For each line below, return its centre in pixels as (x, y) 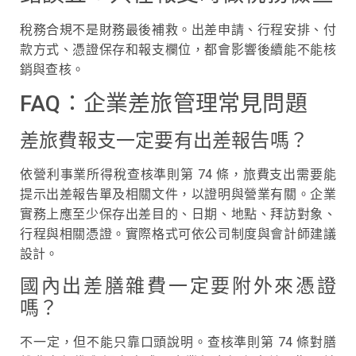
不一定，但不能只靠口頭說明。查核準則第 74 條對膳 (178, 342)
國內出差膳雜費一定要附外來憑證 (178, 286)
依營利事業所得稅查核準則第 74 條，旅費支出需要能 (178, 175)
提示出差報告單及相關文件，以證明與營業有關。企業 (178, 195)
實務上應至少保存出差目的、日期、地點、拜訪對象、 (178, 215)
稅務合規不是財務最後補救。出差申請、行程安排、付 (178, 29)
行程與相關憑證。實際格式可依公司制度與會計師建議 (178, 234)
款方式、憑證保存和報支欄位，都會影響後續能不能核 (178, 49)
